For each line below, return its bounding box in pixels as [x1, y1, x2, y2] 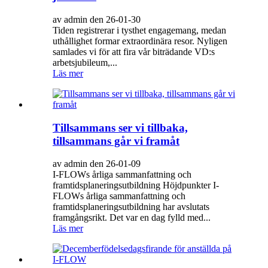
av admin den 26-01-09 [53, 159, 141, 169]
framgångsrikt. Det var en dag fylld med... [53, 212, 211, 223]
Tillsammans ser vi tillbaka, [53, 121, 188, 134]
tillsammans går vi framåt [53, 134, 179, 147]
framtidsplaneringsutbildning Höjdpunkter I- [53, 180, 219, 191]
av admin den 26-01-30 [53, 14, 141, 25]
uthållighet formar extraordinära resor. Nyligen [53, 35, 227, 46]
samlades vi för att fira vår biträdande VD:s [53, 46, 215, 57]
